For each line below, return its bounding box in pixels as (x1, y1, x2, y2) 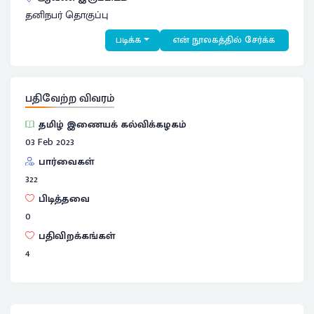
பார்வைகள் (39, 153, 94, 170)
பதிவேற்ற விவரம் (25, 88, 114, 107)
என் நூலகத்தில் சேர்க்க (173, 32, 275, 48)
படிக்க (115, 32, 142, 48)
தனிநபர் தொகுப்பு (25, 6, 109, 24)
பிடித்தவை (39, 190, 90, 207)
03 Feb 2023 (25, 133, 74, 151)
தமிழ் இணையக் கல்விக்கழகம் (39, 116, 186, 133)
